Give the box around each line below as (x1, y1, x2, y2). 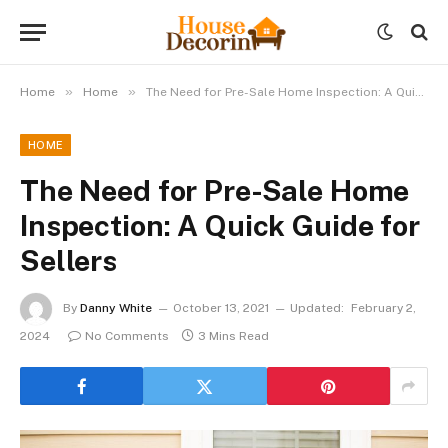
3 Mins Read (198, 329, 269, 343)
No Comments (85, 329, 169, 343)
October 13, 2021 (173, 301, 269, 316)
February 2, (351, 301, 416, 316)
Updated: (290, 301, 344, 316)
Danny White (80, 301, 152, 316)
